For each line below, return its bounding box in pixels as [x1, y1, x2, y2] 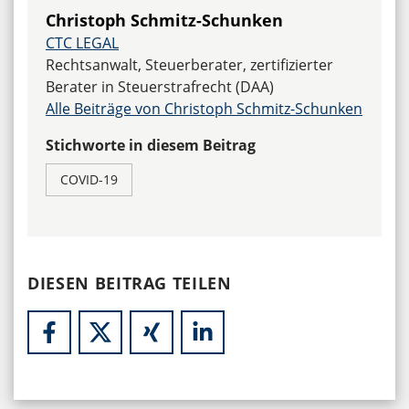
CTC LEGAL [46, 33, 119, 54]
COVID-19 [60, 171, 118, 189]
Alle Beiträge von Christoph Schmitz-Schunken [46, 99, 362, 120]
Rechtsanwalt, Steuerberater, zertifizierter [46, 55, 333, 76]
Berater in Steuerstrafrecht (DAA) [46, 77, 274, 98]
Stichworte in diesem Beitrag [46, 135, 256, 156]
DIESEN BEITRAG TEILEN [27, 272, 232, 295]
